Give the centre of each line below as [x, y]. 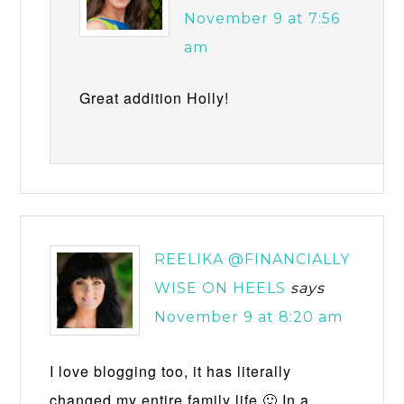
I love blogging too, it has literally [171, 371]
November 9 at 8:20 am [249, 317]
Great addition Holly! [155, 97]
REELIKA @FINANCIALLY [252, 259]
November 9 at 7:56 [262, 18]
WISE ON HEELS [220, 288]
